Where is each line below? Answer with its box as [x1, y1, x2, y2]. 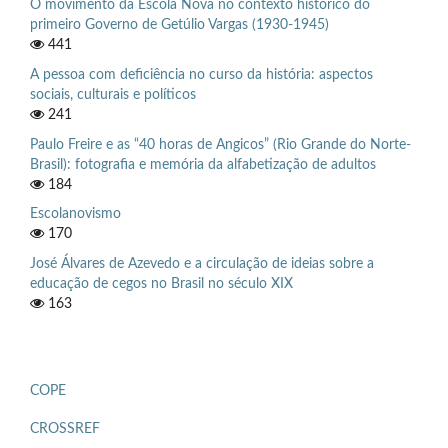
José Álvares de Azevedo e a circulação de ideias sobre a [30, 257, 374, 272]
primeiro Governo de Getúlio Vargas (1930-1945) [30, 17, 329, 32]
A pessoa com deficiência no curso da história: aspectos [30, 67, 373, 82]
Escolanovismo [30, 207, 121, 222]
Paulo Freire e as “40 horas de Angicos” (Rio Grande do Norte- [30, 137, 411, 152]
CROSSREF [30, 422, 100, 437]
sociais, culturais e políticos [30, 87, 196, 102]
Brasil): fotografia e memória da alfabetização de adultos [30, 157, 376, 172]
